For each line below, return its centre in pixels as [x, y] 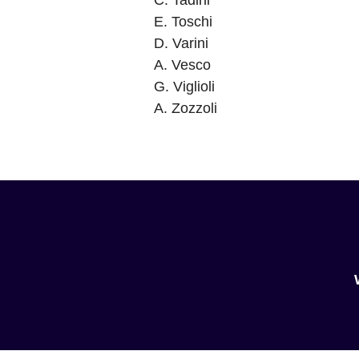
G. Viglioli [184, 87]
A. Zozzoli [186, 108]
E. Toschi [183, 22]
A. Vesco [182, 65]
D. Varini [181, 43]
